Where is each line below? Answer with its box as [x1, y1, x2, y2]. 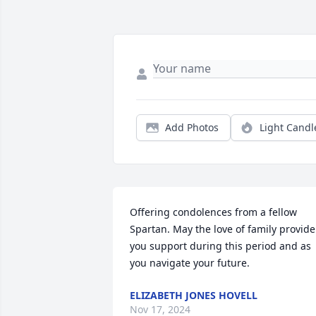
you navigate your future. [130, 256, 250, 270]
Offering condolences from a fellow [130, 205, 297, 219]
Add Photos [165, 121, 219, 135]
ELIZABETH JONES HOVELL [130, 288, 257, 303]
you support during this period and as [130, 239, 311, 253]
